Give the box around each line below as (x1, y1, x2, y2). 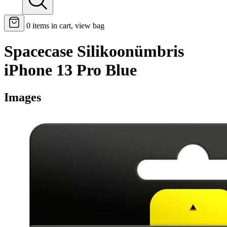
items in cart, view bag (32, 21, 104, 30)
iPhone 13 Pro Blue (4, 61, 137, 80)
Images (4, 90, 41, 104)
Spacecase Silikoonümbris (4, 42, 184, 61)
